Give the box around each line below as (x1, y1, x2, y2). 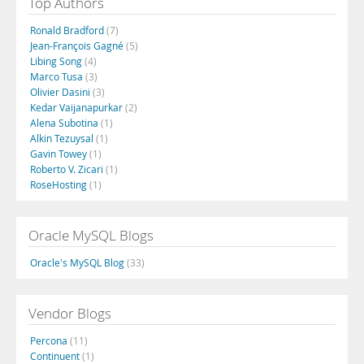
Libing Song (30, 54, 84, 67)
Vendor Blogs (28, 304, 111, 323)
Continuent (30, 349, 82, 362)
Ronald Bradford (30, 24, 106, 37)
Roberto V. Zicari (30, 162, 106, 175)
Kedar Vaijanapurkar (30, 101, 125, 114)
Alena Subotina (30, 116, 101, 129)
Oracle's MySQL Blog (30, 256, 127, 269)
